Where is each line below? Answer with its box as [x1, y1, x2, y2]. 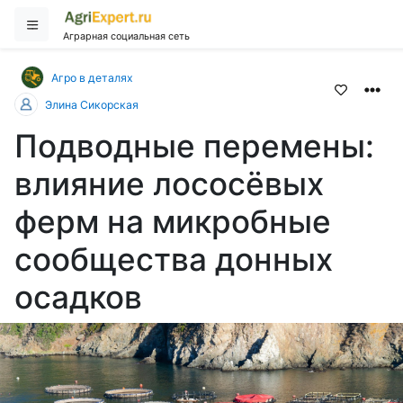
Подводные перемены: [14, 127, 374, 165]
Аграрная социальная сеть [63, 30, 190, 42]
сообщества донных [14, 240, 333, 278]
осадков [14, 278, 142, 316]
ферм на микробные [14, 202, 331, 240]
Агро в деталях [50, 70, 133, 85]
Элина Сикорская [45, 97, 139, 112]
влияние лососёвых [14, 165, 324, 202]
